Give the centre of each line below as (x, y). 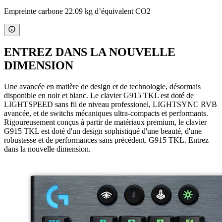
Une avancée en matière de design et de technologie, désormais (102, 87)
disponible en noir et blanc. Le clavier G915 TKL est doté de (99, 96)
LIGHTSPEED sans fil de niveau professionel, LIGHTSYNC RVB (111, 105)
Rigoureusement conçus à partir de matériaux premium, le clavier (105, 122)
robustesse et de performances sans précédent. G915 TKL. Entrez (106, 140)
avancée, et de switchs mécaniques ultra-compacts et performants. (106, 113)
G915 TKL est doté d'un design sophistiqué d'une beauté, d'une (103, 131)
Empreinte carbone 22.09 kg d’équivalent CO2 (77, 11)
